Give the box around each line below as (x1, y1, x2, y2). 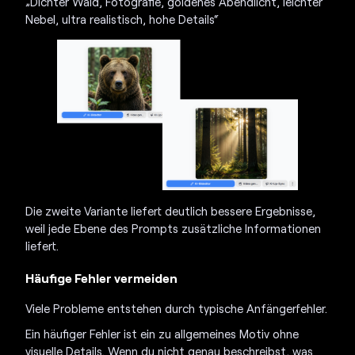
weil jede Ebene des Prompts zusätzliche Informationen (25, 221, 322, 236)
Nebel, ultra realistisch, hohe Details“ (25, 11, 219, 26)
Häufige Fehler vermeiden (25, 270, 178, 286)
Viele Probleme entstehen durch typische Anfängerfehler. (25, 301, 328, 316)
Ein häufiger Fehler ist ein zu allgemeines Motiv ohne (25, 326, 300, 342)
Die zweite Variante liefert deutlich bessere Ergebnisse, (25, 204, 316, 219)
